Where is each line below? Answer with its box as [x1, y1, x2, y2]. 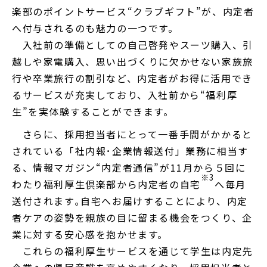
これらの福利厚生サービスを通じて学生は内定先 [12, 244, 253, 259]
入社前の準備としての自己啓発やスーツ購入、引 [12, 38, 253, 52]
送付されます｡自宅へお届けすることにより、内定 [12, 194, 248, 209]
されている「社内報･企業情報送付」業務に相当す [12, 144, 249, 159]
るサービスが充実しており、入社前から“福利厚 [12, 88, 238, 103]
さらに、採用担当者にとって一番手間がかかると [12, 127, 253, 142]
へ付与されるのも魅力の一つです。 [12, 21, 179, 36]
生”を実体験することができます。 [12, 104, 174, 119]
